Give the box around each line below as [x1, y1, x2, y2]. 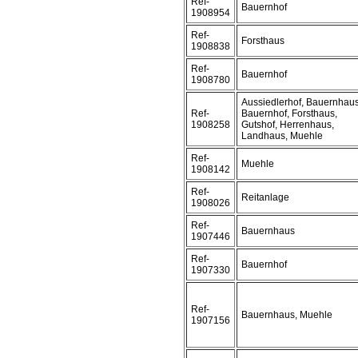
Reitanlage [241, 192, 289, 203]
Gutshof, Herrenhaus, [241, 119, 334, 130]
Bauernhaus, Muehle [241, 309, 332, 320]
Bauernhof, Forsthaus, [241, 108, 337, 119]
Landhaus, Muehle [241, 130, 323, 141]
